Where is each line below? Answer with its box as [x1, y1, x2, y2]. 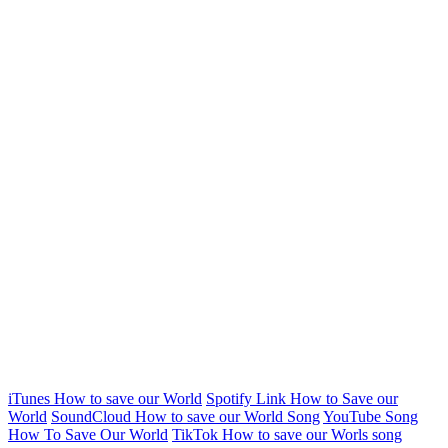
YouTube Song [323, 407, 418, 425]
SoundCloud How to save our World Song [51, 407, 320, 425]
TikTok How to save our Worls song [172, 425, 402, 443]
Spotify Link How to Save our [206, 389, 398, 407]
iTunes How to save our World [8, 389, 202, 407]
